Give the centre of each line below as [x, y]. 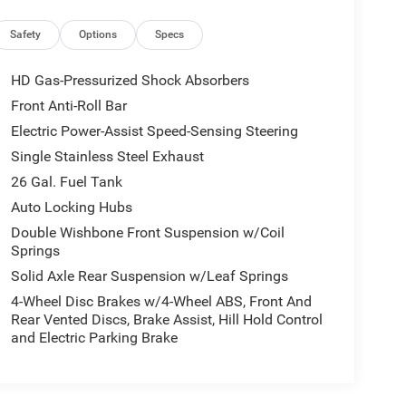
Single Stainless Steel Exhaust [107, 157]
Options [98, 35]
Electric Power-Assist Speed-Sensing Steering [154, 131]
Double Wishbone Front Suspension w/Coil [147, 233]
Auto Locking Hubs [71, 208]
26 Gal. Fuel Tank [66, 182]
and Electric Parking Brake [94, 338]
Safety [26, 35]
